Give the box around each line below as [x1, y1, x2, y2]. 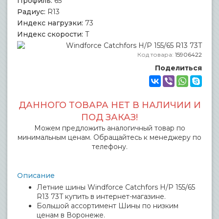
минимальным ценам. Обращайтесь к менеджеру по [18, 133, 201, 142]
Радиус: [17, 7, 45, 16]
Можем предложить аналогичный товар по [34, 124, 185, 132]
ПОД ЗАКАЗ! [81, 112, 138, 123]
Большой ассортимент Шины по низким [37, 201, 178, 210]
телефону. [91, 142, 128, 151]
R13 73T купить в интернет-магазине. [37, 192, 166, 201]
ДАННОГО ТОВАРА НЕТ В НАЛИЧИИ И [18, 100, 201, 110]
